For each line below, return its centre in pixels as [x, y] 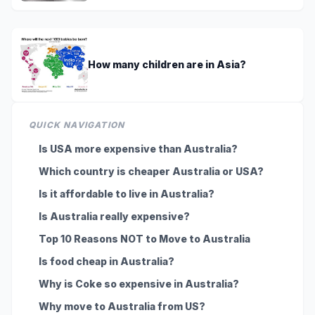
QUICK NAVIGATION [77, 124]
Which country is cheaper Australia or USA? [151, 171]
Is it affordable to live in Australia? [127, 193]
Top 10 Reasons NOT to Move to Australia [144, 238]
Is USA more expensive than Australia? [138, 148]
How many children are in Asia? [167, 65]
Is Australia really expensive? [114, 216]
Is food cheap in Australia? [107, 261]
